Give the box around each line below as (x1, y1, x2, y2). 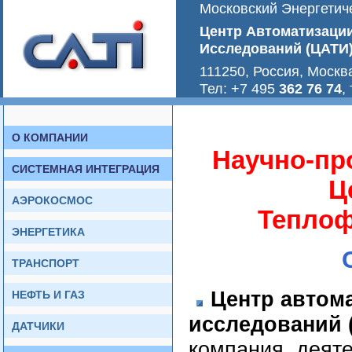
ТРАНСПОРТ (12, 257, 79, 269)
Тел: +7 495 (200, 80, 279, 97)
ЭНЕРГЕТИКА (12, 225, 85, 238)
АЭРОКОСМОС (12, 194, 93, 207)
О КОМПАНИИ (12, 131, 88, 144)
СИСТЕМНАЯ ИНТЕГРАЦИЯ (12, 163, 159, 175)
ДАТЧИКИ (12, 320, 64, 332)
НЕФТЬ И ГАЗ (12, 288, 85, 301)
